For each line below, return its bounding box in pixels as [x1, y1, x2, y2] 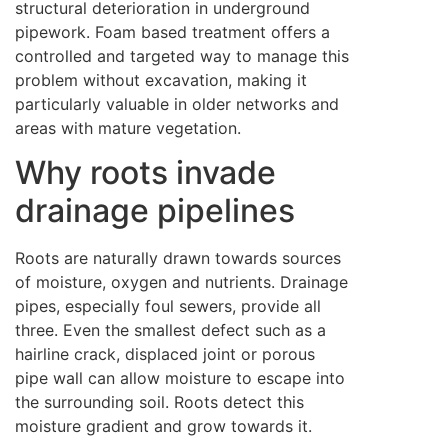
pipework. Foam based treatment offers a [15, 21, 330, 42]
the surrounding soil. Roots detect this [15, 392, 304, 413]
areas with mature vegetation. [15, 117, 241, 138]
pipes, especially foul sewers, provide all [15, 296, 321, 317]
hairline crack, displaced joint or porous [15, 344, 315, 365]
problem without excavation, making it [15, 69, 307, 90]
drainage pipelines [15, 191, 295, 231]
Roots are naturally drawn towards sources [15, 248, 341, 269]
